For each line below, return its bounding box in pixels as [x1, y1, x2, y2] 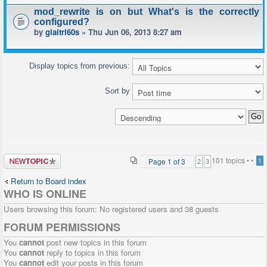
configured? [34, 17, 89, 27]
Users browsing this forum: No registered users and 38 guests [4, 203, 219, 215]
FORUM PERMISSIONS [4, 219, 120, 235]
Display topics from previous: [29, 61, 132, 70]
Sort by [105, 86, 132, 95]
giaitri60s [45, 26, 79, 38]
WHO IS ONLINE [4, 186, 86, 201]
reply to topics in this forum [44, 247, 141, 258]
